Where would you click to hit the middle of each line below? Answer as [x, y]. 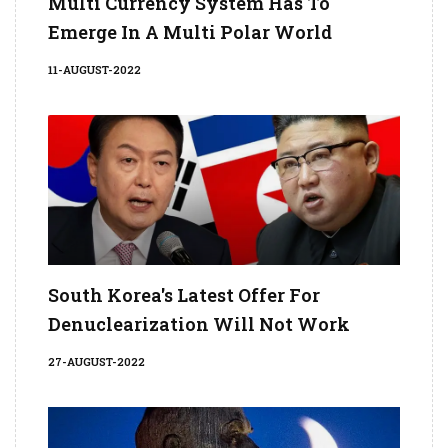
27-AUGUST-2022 [96, 362]
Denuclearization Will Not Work [199, 324]
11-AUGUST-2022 [94, 70]
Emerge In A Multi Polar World [190, 32]
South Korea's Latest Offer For [184, 295]
